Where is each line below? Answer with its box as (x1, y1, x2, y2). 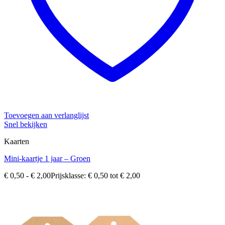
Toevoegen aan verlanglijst (4, 111, 89, 120)
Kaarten (4, 137, 29, 146)
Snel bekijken (4, 120, 47, 129)
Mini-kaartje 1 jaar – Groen (4, 154, 90, 163)
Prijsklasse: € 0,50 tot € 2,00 (51, 171, 140, 180)
